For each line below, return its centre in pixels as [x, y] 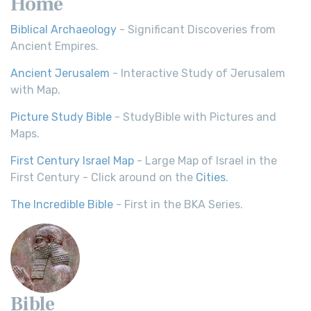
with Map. [35, 90]
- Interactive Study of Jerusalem [197, 73]
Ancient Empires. [54, 46]
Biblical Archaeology [64, 30]
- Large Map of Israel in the [205, 161]
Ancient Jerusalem [60, 73]
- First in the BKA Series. [178, 204]
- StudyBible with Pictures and [194, 117]
